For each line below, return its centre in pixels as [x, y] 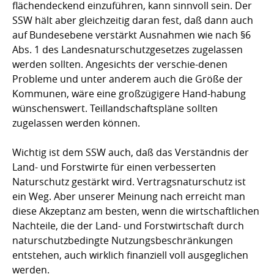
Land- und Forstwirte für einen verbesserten [114, 167]
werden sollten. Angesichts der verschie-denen [120, 65]
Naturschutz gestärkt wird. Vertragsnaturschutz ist [129, 182]
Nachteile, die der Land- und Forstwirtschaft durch [128, 226]
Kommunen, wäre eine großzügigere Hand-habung [129, 94]
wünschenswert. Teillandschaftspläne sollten [115, 109]
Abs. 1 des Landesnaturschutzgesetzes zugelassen [128, 50]
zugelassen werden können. [76, 123]
